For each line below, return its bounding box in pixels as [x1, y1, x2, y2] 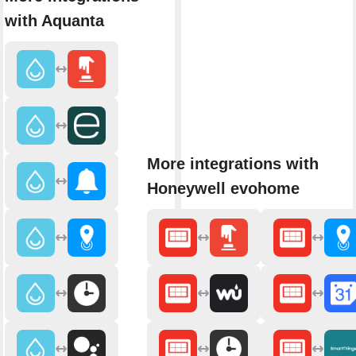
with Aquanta [4, 12, 104, 30]
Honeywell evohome [146, 180, 300, 198]
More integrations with [146, 155, 319, 173]
